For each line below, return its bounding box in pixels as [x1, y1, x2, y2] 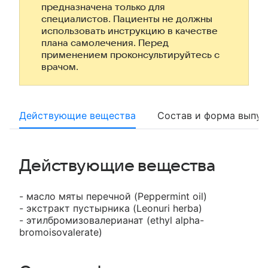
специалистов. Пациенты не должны [41, 14, 212, 25]
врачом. [41, 62, 78, 72]
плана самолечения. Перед [41, 38, 169, 48]
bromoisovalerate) [19, 226, 102, 238]
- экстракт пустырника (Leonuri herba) [19, 202, 202, 214]
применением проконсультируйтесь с [41, 50, 220, 60]
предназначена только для [41, 2, 165, 13]
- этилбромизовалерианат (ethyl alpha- [19, 214, 204, 226]
